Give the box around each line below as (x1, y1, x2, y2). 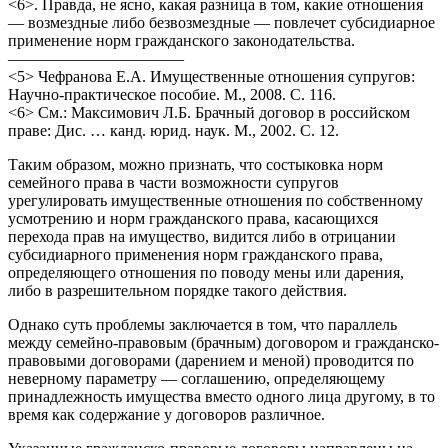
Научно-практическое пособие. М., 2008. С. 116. (8, 85, 336, 103)
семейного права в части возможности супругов (8, 173, 339, 191)
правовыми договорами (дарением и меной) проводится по (8, 351, 414, 369)
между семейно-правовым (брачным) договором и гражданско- (8, 333, 439, 351)
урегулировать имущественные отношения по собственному (8, 191, 423, 209)
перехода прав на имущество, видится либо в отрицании (8, 227, 396, 245)
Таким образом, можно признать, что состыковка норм (8, 155, 383, 173)
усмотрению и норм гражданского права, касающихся (8, 209, 378, 227)
